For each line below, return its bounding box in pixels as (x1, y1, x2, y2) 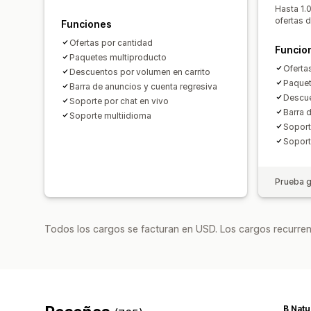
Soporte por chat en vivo (69, 95, 169, 106)
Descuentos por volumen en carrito (69, 66, 210, 77)
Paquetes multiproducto (69, 51, 167, 62)
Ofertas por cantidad (69, 37, 153, 48)
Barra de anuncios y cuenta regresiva (69, 81, 217, 92)
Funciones (61, 17, 112, 30)
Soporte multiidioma (69, 110, 151, 121)
